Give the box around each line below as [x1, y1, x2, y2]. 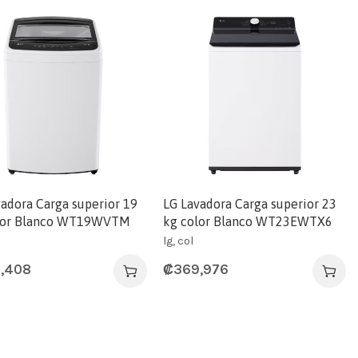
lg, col [163, 233, 194, 248]
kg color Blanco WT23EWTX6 [163, 213, 333, 229]
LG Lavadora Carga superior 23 [163, 196, 337, 211]
